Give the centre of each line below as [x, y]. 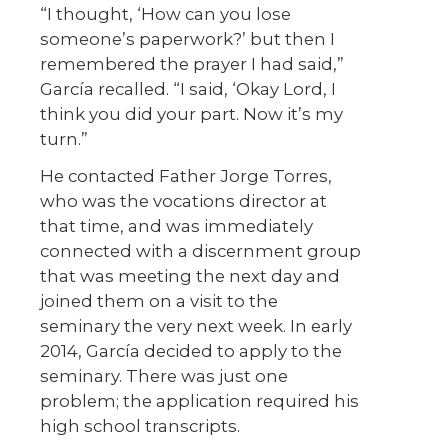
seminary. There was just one [164, 376]
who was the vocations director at [183, 201]
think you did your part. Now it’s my [191, 114]
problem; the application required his [199, 401]
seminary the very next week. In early [196, 326]
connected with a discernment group [200, 251]
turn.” [64, 139]
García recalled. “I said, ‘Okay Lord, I [188, 89]
